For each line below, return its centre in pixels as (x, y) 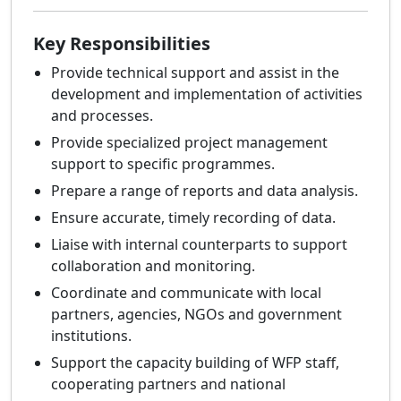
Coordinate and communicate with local (186, 293)
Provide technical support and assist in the (195, 73)
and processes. (102, 116)
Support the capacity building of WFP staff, (195, 363)
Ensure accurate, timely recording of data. (193, 218)
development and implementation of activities (207, 94)
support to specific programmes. (163, 164)
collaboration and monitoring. (153, 266)
